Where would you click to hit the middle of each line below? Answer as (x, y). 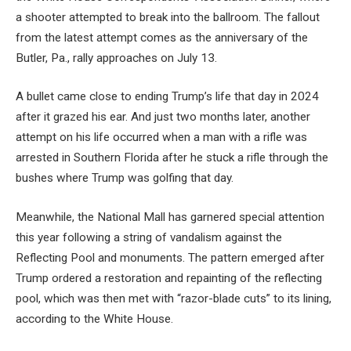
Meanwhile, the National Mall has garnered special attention (170, 217)
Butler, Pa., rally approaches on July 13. (118, 58)
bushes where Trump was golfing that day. (126, 178)
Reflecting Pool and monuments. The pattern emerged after (170, 258)
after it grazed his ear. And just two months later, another (163, 117)
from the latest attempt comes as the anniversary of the (162, 37)
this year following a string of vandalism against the (149, 238)
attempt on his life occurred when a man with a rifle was (161, 138)
